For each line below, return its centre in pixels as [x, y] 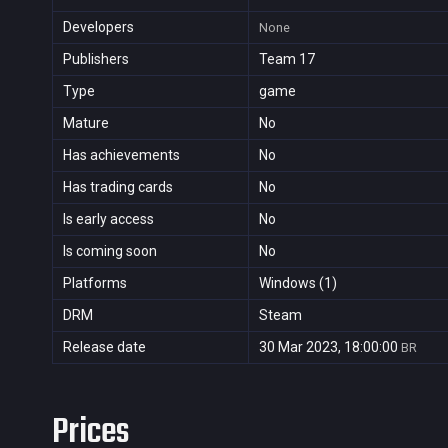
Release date [104, 347]
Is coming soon [110, 251]
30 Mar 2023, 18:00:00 [328, 347]
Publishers [96, 59]
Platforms [95, 283]
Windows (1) [298, 283]
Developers [98, 27]
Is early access [108, 219]
